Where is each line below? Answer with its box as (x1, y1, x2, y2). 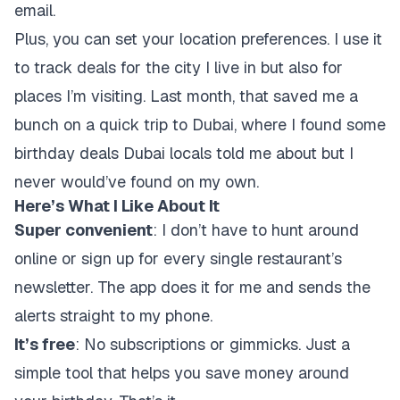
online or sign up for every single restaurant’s (14, 248, 342, 269)
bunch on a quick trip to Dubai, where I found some (14, 114, 386, 135)
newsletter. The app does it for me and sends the (14, 277, 371, 297)
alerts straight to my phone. (14, 305, 212, 326)
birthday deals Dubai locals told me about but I (14, 143, 354, 163)
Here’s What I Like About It (14, 196, 220, 216)
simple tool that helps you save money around (14, 362, 349, 383)
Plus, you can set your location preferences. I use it (14, 29, 382, 49)
